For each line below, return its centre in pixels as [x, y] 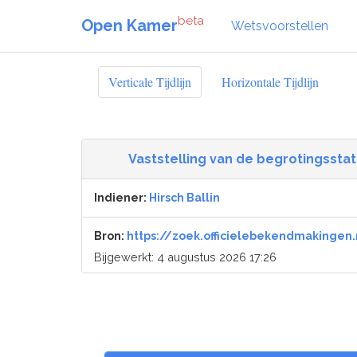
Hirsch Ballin [184, 198]
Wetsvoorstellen [280, 25]
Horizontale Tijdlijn [270, 81]
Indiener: [122, 198]
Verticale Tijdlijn [150, 81]
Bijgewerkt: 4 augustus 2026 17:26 [185, 257]
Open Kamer [129, 25]
